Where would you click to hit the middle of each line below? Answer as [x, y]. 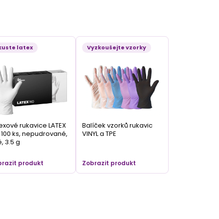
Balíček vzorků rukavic [118, 126]
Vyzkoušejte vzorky [117, 48]
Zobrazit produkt [109, 163]
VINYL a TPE [99, 134]
